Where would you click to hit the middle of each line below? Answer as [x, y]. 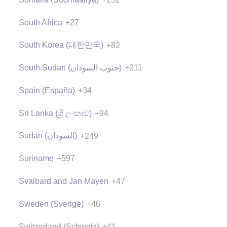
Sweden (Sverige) [51, 204]
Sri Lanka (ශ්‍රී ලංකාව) [55, 113]
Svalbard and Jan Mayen [64, 181]
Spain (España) [47, 90]
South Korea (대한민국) [61, 45]
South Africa [41, 22]
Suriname [36, 159]
